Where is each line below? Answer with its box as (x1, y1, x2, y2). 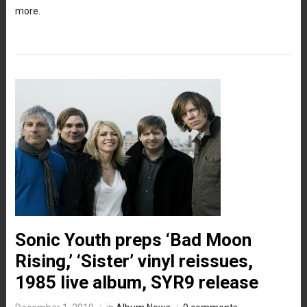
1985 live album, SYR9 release (14, 271, 258, 293)
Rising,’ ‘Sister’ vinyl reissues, (14, 250, 253, 271)
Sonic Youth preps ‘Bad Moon (14, 229, 251, 250)
